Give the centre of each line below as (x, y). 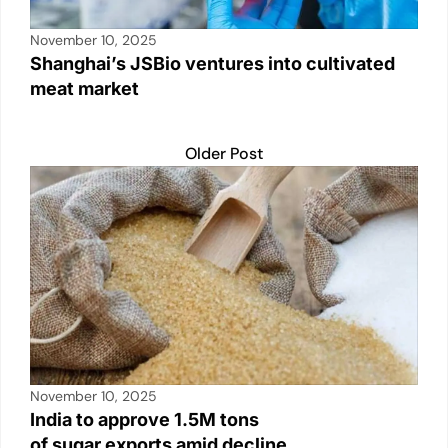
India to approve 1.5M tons (144, 419)
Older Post (224, 154)
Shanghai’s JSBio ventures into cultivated (212, 64)
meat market (84, 89)
